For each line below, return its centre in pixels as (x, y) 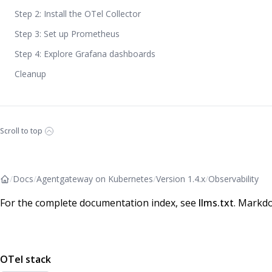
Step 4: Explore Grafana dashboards (85, 54)
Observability (233, 179)
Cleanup (30, 74)
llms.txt (216, 203)
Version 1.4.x (181, 179)
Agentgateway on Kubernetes (95, 179)
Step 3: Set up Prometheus (67, 34)
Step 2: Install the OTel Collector (78, 14)
